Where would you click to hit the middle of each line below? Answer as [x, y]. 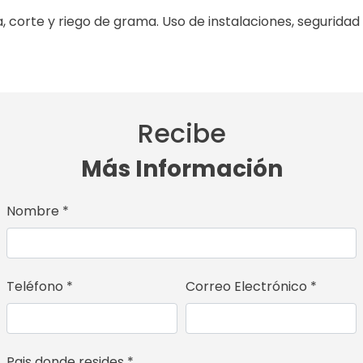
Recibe [181, 133]
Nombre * [37, 211]
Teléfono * [39, 286]
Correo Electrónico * [251, 286]
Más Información [181, 169]
